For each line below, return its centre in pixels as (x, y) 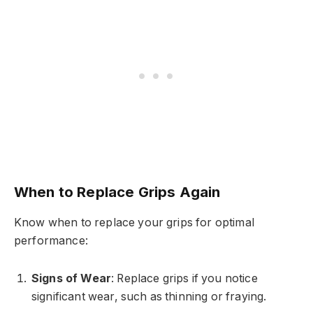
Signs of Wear (72, 279)
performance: (51, 240)
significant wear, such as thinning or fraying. (149, 297)
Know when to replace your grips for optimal (134, 222)
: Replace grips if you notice (184, 279)
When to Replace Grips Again (117, 192)
